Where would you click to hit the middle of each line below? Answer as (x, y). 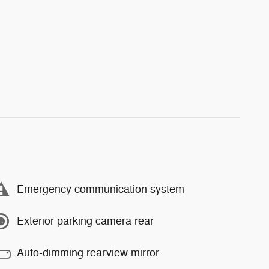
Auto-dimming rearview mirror (88, 253)
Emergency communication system (101, 189)
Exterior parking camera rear (85, 221)
